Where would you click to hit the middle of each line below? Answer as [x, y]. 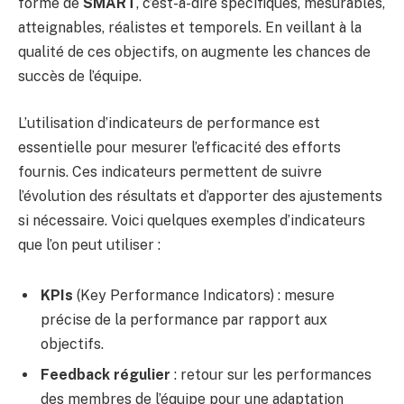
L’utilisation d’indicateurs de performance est [169, 124]
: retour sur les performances [271, 374]
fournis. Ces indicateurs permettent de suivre [170, 172]
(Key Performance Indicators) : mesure [204, 295]
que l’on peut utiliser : [89, 245]
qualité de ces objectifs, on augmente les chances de [194, 52]
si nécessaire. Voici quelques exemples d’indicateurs [192, 221]
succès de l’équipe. [80, 77]
